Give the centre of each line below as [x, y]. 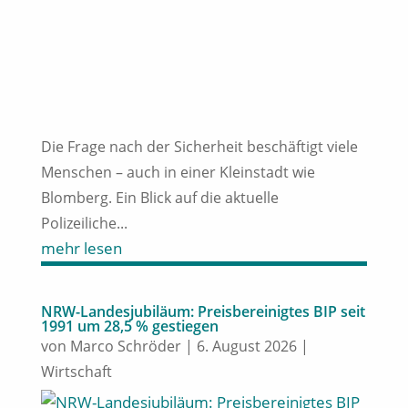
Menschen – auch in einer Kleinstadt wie [178, 172]
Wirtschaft [76, 371]
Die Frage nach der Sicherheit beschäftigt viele [199, 146]
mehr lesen [81, 248]
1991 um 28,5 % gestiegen [129, 326]
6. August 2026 [246, 346]
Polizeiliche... [84, 223]
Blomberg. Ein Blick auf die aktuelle [159, 197]
